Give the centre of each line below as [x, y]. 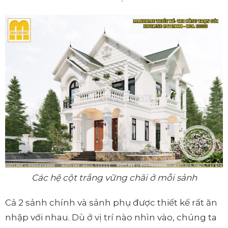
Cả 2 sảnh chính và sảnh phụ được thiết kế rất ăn [111, 202]
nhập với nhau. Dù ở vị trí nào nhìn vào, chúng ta [111, 217]
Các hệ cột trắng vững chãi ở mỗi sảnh [114, 177]
